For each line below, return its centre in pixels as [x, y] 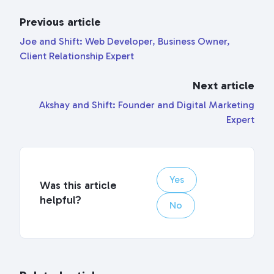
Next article [224, 86]
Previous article [60, 22]
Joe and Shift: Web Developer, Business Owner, [125, 41]
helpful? [61, 200]
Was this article [78, 185]
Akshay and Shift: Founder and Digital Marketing [147, 105]
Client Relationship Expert [77, 56]
